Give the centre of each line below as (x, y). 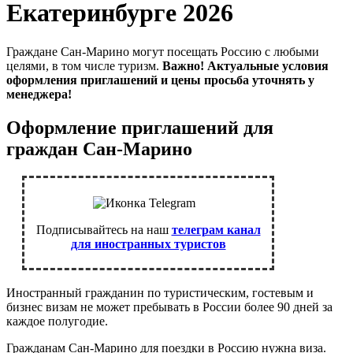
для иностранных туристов (148, 243)
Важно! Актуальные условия (245, 65)
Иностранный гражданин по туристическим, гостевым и (160, 292)
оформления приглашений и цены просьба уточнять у (160, 80)
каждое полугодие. (57, 321)
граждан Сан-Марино (99, 149)
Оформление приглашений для (140, 127)
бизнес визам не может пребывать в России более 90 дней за (169, 307)
